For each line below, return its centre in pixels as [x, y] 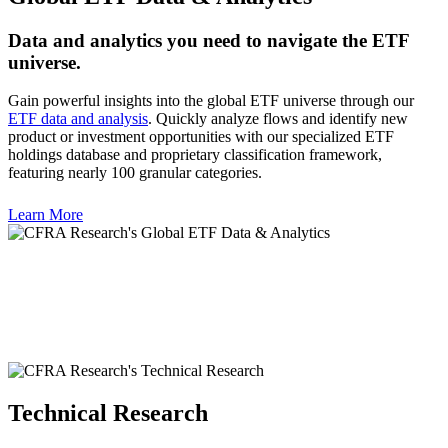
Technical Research [108, 413]
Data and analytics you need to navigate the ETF [208, 40]
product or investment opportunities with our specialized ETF [201, 137]
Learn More [45, 215]
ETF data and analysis [78, 119]
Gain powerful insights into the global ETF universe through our [211, 101]
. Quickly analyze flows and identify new [278, 119]
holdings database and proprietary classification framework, [195, 155]
